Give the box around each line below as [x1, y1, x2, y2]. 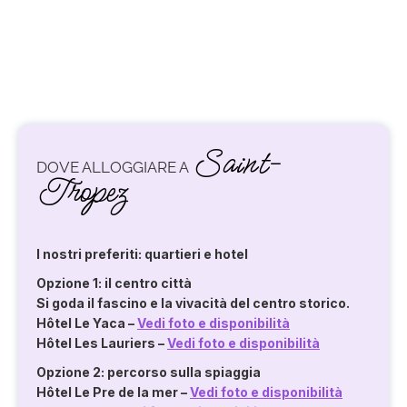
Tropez [36, 170, 127, 215]
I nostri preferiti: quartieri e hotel [36, 246, 248, 263]
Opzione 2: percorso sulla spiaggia [36, 364, 261, 381]
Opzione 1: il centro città [36, 275, 192, 292]
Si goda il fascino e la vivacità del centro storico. [36, 295, 350, 312]
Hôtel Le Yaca [36, 315, 125, 332]
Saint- [192, 142, 282, 187]
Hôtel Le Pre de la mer [36, 384, 178, 401]
